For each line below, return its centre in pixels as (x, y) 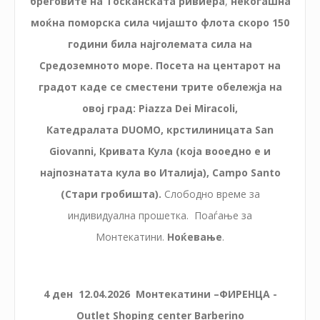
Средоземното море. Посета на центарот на (160, 65)
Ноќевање (195, 236)
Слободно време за (212, 194)
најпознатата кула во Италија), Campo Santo (160, 172)
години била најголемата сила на (160, 44)
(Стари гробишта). (112, 194)
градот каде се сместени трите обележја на (160, 86)
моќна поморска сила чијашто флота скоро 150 (160, 22)
